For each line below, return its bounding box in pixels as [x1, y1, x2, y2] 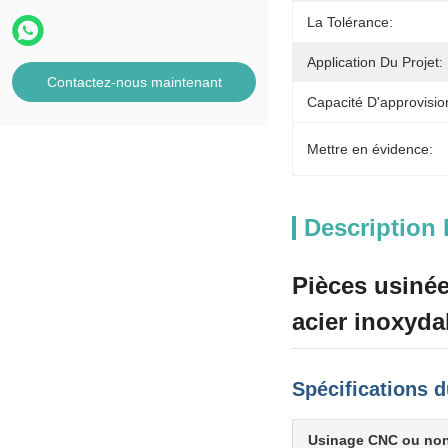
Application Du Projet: [307, 54, 443, 70]
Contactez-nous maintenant [46, 74, 222, 90]
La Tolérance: [307, 14, 393, 30]
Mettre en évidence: [307, 141, 433, 157]
